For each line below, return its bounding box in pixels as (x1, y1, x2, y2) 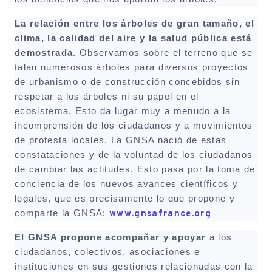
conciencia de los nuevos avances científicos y (15, 178, 239, 189)
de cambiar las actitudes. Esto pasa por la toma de (15, 164, 256, 174)
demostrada (15, 47, 73, 58)
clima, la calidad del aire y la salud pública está (15, 33, 252, 43)
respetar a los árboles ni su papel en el (15, 91, 199, 101)
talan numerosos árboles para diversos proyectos (15, 62, 249, 72)
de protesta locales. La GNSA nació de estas (15, 135, 227, 145)
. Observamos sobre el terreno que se (73, 47, 253, 58)
